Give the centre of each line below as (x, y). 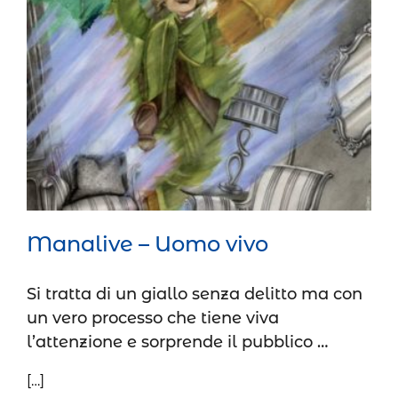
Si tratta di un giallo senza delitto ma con (195, 295)
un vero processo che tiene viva (153, 318)
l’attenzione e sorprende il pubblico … (177, 342)
